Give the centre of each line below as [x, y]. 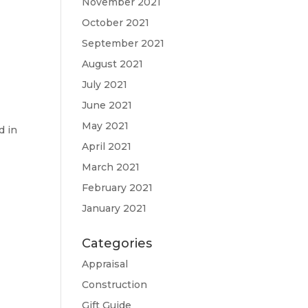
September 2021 [123, 43]
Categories [117, 243]
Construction [115, 285]
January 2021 [114, 208]
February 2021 [118, 188]
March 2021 [111, 167]
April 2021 [107, 146]
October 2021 [116, 23]
